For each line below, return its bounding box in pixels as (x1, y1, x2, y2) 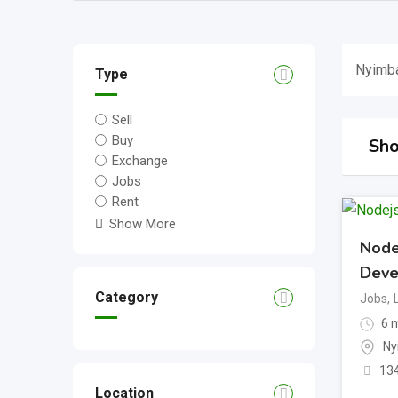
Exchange (112, 153, 169, 170)
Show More (109, 216, 176, 233)
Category (95, 289, 158, 306)
